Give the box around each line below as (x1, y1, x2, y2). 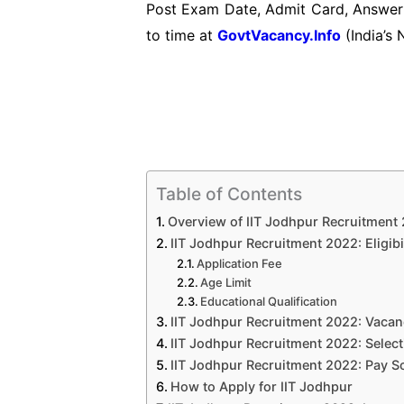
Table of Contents (156, 182, 302, 205)
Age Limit (200, 274, 255, 289)
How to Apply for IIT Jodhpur (170, 378, 353, 394)
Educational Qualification (200, 293, 338, 308)
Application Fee (197, 255, 283, 271)
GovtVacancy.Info (217, 25, 341, 44)
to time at (146, 25, 217, 44)
